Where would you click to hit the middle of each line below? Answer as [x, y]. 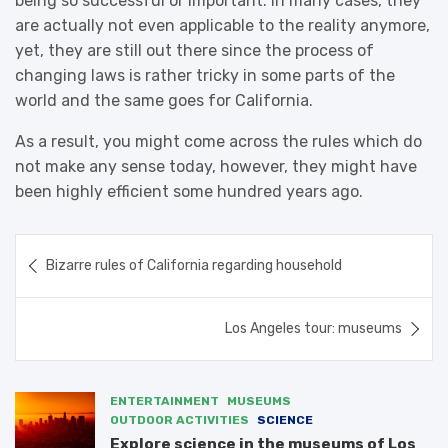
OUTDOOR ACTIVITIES [179, 419]
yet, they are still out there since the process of [194, 50]
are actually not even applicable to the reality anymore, [222, 25]
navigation [80, 280]
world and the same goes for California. [164, 100]
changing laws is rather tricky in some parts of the [205, 75]
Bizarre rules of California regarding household [194, 265]
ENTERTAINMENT [164, 400]
